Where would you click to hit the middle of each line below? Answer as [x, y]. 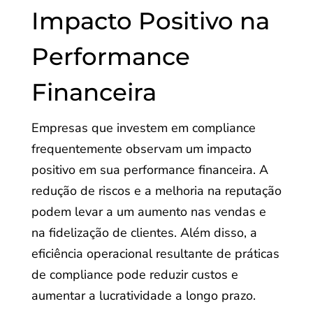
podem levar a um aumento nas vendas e [148, 212]
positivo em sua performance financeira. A [150, 170]
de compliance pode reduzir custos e [134, 275]
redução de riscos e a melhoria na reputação [156, 191]
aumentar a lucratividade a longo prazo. [143, 296]
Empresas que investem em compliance [143, 128]
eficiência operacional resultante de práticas [155, 254]
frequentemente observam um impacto [141, 149]
